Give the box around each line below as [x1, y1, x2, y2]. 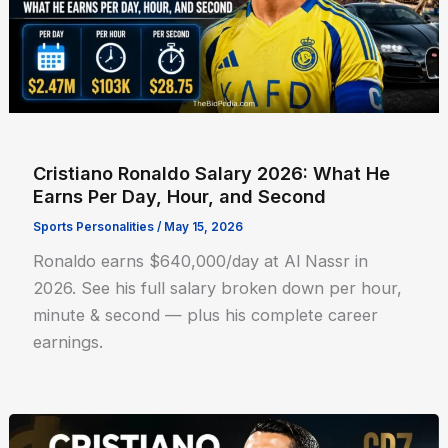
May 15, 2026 [164, 220, 244, 235]
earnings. [33, 332, 104, 353]
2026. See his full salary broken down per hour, [33, 278, 403, 299]
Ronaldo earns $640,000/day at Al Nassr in [33, 251, 369, 272]
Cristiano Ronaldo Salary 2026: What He [33, 162, 391, 185]
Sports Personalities [33, 220, 155, 235]
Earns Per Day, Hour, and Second [33, 185, 327, 208]
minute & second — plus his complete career [33, 305, 379, 326]
